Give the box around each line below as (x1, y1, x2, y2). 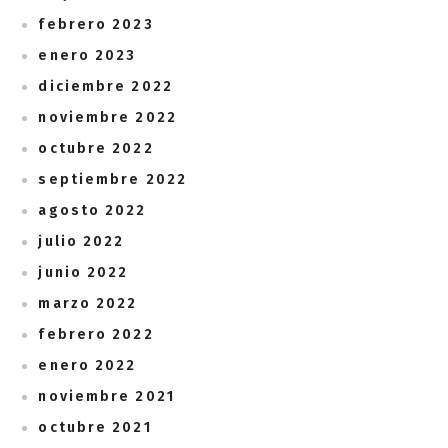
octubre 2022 (38, 140, 154, 157)
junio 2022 (38, 264, 129, 281)
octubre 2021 (38, 419, 152, 436)
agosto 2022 (38, 202, 147, 219)
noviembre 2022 (38, 109, 177, 126)
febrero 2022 (38, 326, 154, 343)
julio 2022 (38, 233, 125, 250)
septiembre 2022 (38, 171, 187, 188)
